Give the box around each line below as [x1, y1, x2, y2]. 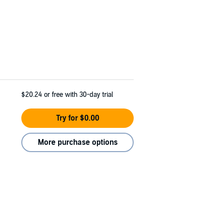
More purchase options [37, 137, 118, 147]
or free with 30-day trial [44, 90, 113, 99]
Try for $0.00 [56, 113, 99, 123]
